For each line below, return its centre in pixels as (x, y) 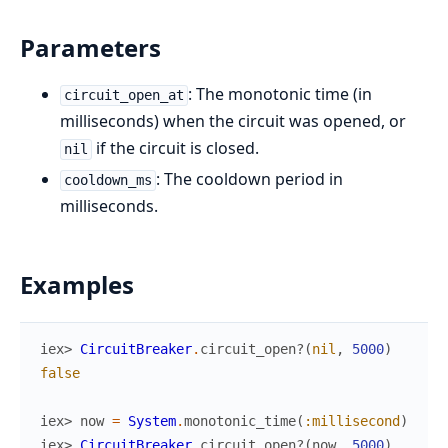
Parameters (90, 48)
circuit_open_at (123, 95)
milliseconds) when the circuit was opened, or (233, 121)
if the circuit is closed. (175, 148)
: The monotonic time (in (279, 94)
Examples (77, 285)
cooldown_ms (107, 180)
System (152, 421)
